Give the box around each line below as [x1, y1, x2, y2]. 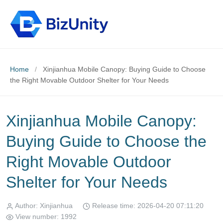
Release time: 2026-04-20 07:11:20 [90, 201, 204, 210]
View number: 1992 [13, 212, 77, 221]
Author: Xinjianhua [13, 201, 73, 210]
